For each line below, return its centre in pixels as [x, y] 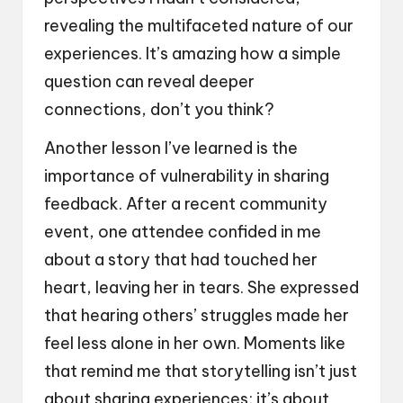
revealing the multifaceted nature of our [199, 25]
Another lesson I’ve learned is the [171, 148]
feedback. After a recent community [186, 203]
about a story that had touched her [181, 259]
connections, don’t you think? [159, 109]
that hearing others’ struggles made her [197, 315]
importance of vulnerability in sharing [187, 175]
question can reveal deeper [149, 81]
